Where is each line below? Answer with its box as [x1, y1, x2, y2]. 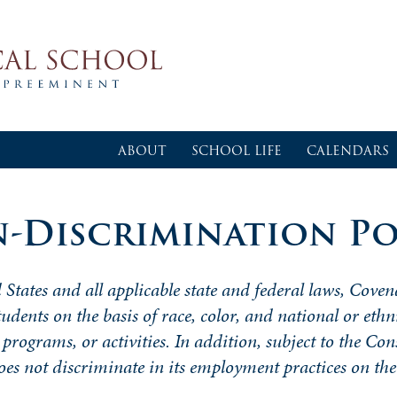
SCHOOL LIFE [191, 141, 282, 160]
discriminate [52, 354, 149, 379]
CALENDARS [307, 141, 389, 160]
